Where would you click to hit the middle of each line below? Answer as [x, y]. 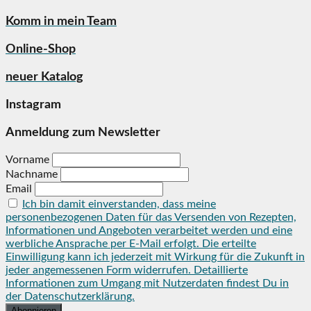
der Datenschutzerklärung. [70, 297]
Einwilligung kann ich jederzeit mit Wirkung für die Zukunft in [155, 257]
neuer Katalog [44, 77]
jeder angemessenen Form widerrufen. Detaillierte [127, 270]
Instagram [33, 105]
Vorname [27, 160]
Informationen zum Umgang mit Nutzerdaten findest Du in [147, 284]
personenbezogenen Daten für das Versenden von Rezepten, [151, 218]
